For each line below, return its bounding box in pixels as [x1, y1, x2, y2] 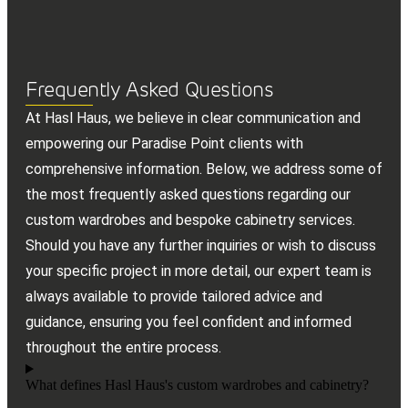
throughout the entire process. [25, 339, 221, 357]
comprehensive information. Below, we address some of [25, 160, 382, 178]
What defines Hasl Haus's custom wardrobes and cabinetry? [25, 377, 369, 393]
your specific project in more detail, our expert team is [25, 262, 372, 280]
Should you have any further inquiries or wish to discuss [25, 237, 376, 255]
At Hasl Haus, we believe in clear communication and [25, 109, 361, 127]
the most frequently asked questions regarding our [25, 186, 351, 204]
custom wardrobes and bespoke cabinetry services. [25, 211, 355, 229]
